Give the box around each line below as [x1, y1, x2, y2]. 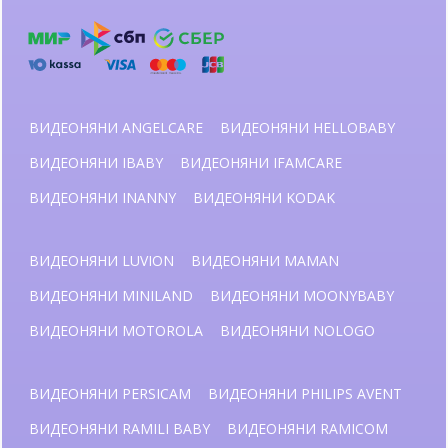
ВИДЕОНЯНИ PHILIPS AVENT [208, 384, 402, 403]
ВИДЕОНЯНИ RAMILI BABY [29, 419, 210, 438]
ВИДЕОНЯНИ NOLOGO [220, 321, 375, 340]
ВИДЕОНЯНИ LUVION [29, 251, 174, 270]
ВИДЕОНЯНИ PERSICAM [29, 384, 191, 403]
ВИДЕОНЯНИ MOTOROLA [29, 321, 203, 340]
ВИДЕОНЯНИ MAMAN [191, 251, 339, 270]
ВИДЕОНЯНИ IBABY [29, 153, 163, 172]
